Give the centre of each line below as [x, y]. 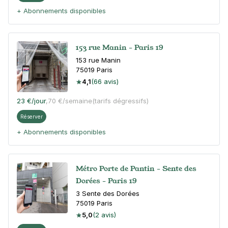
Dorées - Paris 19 [106, 180]
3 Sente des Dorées [108, 193]
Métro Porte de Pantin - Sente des [136, 168]
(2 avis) [104, 215]
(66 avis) [105, 81]
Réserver [32, 117]
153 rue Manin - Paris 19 [120, 47]
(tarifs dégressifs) [120, 101]
